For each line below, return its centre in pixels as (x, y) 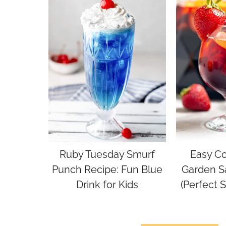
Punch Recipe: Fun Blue (107, 169)
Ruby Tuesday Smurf (107, 154)
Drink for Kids (107, 184)
